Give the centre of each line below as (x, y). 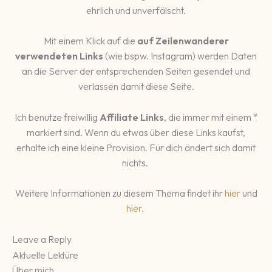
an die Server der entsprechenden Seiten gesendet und (136, 71)
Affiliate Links (131, 117)
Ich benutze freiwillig (57, 117)
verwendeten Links (59, 56)
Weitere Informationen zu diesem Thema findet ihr (120, 193)
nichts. (136, 162)
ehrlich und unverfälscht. (136, 10)
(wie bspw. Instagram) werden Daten (180, 56)
